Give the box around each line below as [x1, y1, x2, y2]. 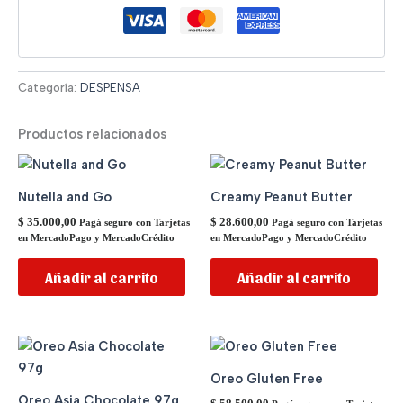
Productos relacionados [18, 125, 166, 142]
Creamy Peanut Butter [210, 188, 353, 205]
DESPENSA [80, 80, 140, 94]
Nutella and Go [18, 188, 112, 205]
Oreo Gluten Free [210, 371, 323, 388]
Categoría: [18, 80, 80, 94]
